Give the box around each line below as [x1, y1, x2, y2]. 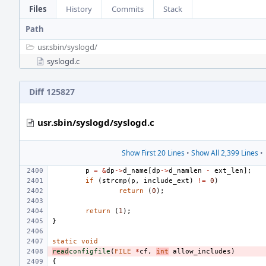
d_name [123, 167, 148, 175]
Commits [112, 4, 144, 14]
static [52, 237, 77, 245]
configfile [69, 248, 110, 255]
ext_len [214, 167, 243, 175]
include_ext [144, 177, 189, 185]
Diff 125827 [29, 86, 75, 97]
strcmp [102, 177, 127, 185]
